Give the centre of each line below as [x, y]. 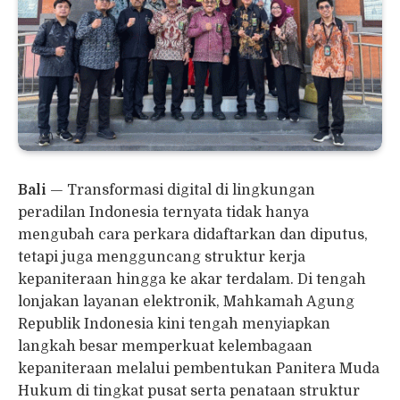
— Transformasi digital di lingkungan [181, 190]
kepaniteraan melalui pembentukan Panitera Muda [199, 368]
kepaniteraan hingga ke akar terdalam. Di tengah [192, 279]
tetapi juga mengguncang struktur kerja [162, 257]
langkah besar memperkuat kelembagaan [165, 346]
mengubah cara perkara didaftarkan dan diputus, [193, 234]
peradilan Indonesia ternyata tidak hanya [163, 212]
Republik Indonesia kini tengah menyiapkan [174, 324]
